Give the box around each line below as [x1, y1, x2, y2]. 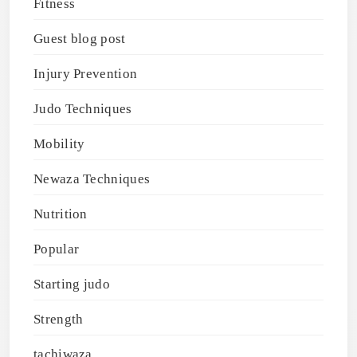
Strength [33, 311, 84, 327]
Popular [33, 241, 80, 257]
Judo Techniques [33, 100, 132, 116]
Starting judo [33, 276, 110, 292]
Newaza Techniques [33, 171, 151, 186]
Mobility [33, 135, 85, 151]
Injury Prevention [33, 65, 138, 81]
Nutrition [33, 206, 88, 222]
